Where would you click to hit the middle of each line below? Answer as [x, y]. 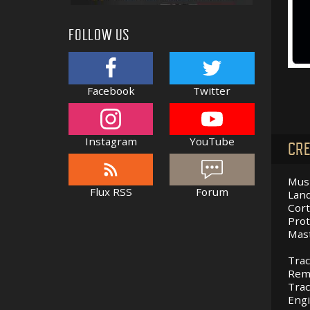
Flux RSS [111, 192]
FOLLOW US [100, 36]
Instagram [111, 142]
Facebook [111, 90]
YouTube [212, 142]
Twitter [212, 90]
